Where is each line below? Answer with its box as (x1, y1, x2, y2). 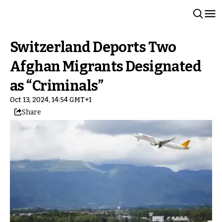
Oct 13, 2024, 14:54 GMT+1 (10, 96, 92, 104)
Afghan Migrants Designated (10, 58, 202, 75)
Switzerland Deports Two (10, 39, 176, 56)
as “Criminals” (10, 77, 104, 95)
